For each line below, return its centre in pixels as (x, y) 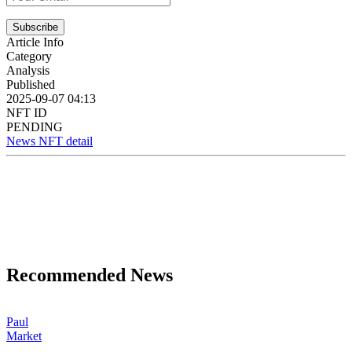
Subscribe (35, 27)
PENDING (35, 126)
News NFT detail (49, 141)
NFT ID (27, 112)
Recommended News (90, 275)
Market (24, 336)
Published (31, 84)
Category (29, 56)
